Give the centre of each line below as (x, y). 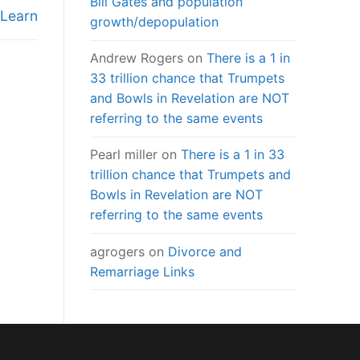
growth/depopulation (154, 22)
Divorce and (205, 251)
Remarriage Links (142, 271)
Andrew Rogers (137, 58)
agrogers (117, 251)
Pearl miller (124, 155)
